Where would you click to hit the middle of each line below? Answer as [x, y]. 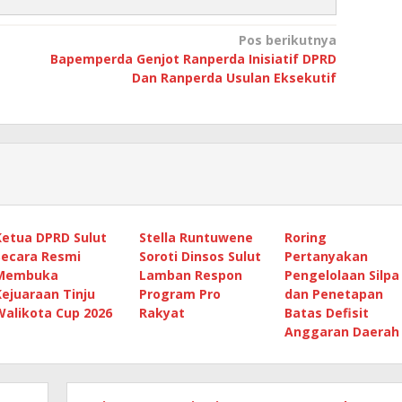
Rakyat [162, 312]
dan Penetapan [333, 293]
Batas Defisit [326, 312]
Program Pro [179, 293]
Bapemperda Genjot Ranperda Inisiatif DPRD [193, 58]
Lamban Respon [190, 275]
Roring [305, 237]
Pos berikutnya [287, 39]
